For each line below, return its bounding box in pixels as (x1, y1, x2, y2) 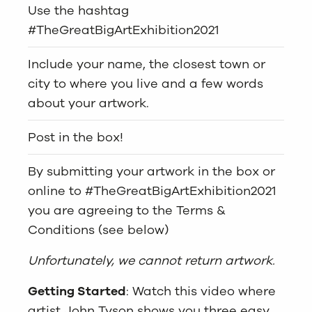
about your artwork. (28, 94, 149, 111)
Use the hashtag (28, 1, 129, 19)
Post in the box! (28, 128, 123, 146)
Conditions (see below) (28, 221, 169, 238)
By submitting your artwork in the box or (28, 162, 275, 180)
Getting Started (28, 282, 126, 299)
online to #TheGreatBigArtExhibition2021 (28, 182, 276, 199)
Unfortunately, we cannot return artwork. (28, 251, 275, 269)
